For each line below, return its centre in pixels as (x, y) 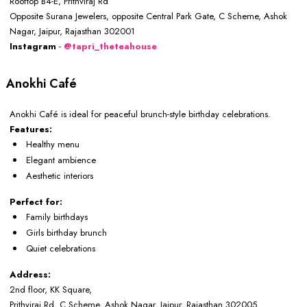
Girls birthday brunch (66, 232)
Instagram (34, 46)
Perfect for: (36, 201)
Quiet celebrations (61, 248)
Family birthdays (57, 217)
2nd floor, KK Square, (51, 289)
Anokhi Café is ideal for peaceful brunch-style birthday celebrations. (140, 114)
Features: (31, 129)
